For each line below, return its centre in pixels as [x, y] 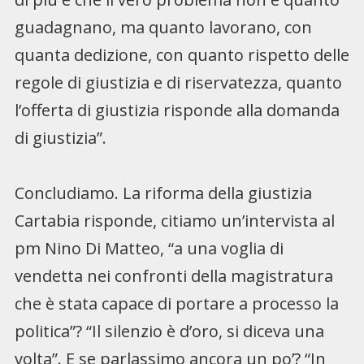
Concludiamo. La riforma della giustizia [163, 193]
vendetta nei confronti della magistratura [173, 275]
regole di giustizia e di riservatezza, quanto [178, 82]
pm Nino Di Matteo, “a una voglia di [149, 248]
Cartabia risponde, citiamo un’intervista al [174, 220]
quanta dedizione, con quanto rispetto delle [182, 54]
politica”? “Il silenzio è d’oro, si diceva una [169, 331]
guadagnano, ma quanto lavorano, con [163, 27]
